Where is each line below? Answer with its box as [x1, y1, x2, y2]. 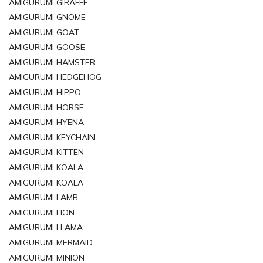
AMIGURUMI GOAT [9, 26, 79, 38]
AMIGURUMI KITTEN [9, 147, 84, 158]
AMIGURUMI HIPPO [9, 87, 81, 98]
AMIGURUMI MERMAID [9, 237, 93, 248]
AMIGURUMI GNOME [9, 12, 86, 23]
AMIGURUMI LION [9, 207, 75, 218]
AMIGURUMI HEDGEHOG [9, 72, 102, 83]
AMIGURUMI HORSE [9, 102, 84, 113]
